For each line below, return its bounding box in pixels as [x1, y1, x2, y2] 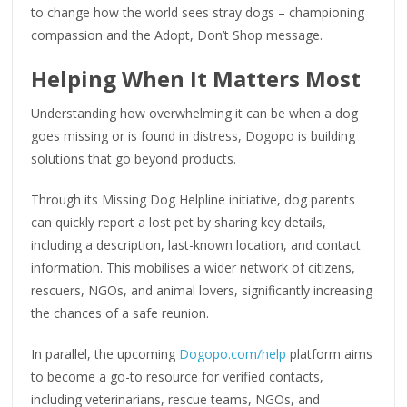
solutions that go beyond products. [31, 150, 237, 168]
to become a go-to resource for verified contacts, [31, 368, 324, 386]
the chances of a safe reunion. [31, 304, 210, 323]
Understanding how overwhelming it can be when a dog [31, 104, 359, 123]
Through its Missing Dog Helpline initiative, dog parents [31, 191, 356, 209]
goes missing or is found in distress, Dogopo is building [31, 127, 356, 145]
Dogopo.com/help [175, 345, 287, 363]
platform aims [286, 345, 373, 363]
